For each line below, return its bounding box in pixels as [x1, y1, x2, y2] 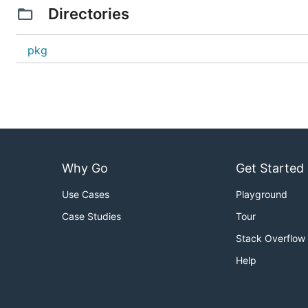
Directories [44, 5, 133, 23]
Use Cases [62, 188, 109, 201]
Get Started [236, 161, 304, 176]
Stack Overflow [236, 232, 305, 245]
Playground [236, 188, 287, 201]
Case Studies [62, 210, 121, 223]
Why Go [62, 161, 108, 176]
